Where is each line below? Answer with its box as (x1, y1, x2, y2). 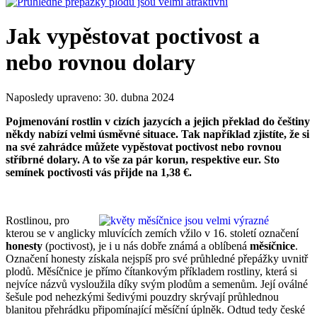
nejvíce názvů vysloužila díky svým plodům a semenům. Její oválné (6, 277, 308, 290)
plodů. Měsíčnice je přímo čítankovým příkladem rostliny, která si (6, 265, 297, 277)
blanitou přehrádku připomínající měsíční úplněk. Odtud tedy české (6, 303, 305, 316)
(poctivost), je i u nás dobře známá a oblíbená (42, 239, 250, 252)
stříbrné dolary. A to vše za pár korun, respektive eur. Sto (6, 153, 279, 166)
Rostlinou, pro (6, 214, 69, 226)
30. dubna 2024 (104, 91, 174, 103)
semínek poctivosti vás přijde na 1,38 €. (6, 166, 192, 178)
